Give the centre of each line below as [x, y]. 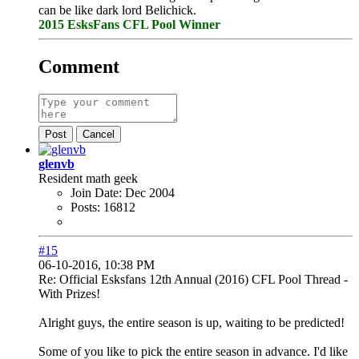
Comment [79, 67]
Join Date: [96, 193]
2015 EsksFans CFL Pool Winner [129, 25]
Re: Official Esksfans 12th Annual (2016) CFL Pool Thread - [193, 280]
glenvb [56, 164]
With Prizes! [69, 294]
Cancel [99, 135]
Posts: [85, 208]
